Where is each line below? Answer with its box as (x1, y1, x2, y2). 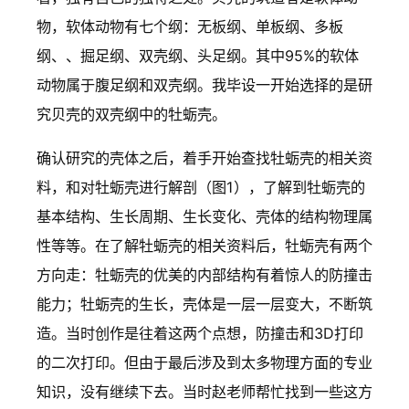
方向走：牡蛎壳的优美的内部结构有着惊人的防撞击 (37, 266, 372, 285)
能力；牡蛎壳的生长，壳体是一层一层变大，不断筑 (37, 295, 372, 314)
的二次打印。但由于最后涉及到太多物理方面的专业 (37, 353, 372, 372)
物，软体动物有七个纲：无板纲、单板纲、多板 (37, 16, 343, 36)
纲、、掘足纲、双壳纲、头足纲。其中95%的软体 (37, 46, 359, 65)
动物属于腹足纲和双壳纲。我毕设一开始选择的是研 (37, 75, 372, 94)
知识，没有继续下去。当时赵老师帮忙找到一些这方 (37, 383, 372, 402)
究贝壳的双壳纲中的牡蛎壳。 (37, 104, 226, 123)
